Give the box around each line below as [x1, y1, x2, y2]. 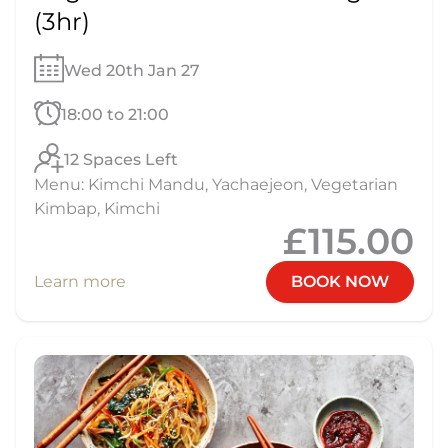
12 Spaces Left [64, 150, 179, 170]
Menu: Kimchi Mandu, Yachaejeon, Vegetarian [34, 175, 398, 195]
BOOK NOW [291, 272, 389, 292]
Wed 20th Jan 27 [63, 60, 200, 80]
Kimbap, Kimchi [34, 199, 160, 219]
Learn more [34, 272, 126, 292]
